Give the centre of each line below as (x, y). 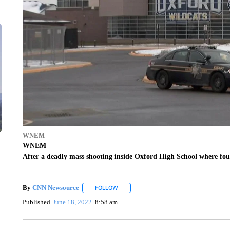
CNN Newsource (55, 187)
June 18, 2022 (73, 202)
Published (36, 202)
